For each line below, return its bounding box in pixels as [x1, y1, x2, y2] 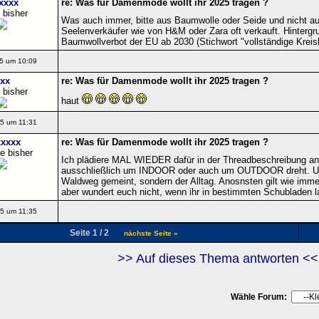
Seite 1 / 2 [65, 227, 124, 238]
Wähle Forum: [228, 291, 287, 302]
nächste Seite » [123, 229, 178, 237]
